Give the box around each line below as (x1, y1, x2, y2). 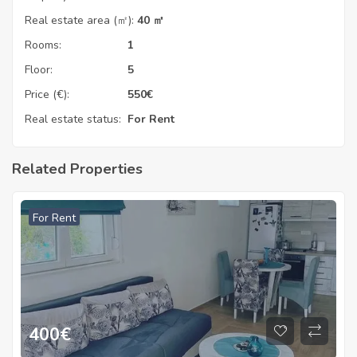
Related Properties (12, 159, 143, 178)
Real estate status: (25, 112, 121, 127)
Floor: (25, 62, 53, 77)
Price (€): (25, 87, 69, 102)
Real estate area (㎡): (25, 13, 134, 28)
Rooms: (25, 37, 61, 53)
